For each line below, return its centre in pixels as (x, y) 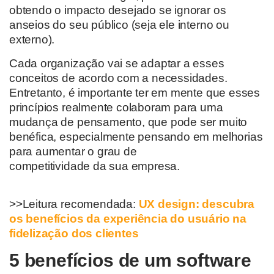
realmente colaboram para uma (142, 107)
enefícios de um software (143, 261)
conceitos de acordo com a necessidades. (118, 78)
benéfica (31, 136)
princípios (35, 107)
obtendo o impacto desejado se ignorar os (118, 10)
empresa (154, 166)
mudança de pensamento (76, 122)
